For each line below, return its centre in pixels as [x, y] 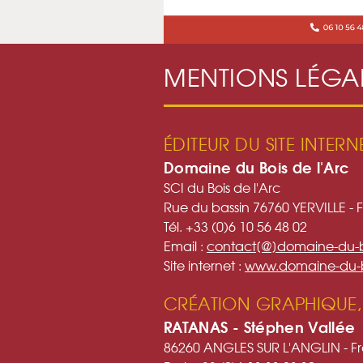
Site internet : [204, 265]
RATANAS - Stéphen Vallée [260, 326]
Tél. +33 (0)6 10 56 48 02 [235, 226]
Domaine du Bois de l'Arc [257, 167]
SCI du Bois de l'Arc [222, 187]
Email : [185, 245]
